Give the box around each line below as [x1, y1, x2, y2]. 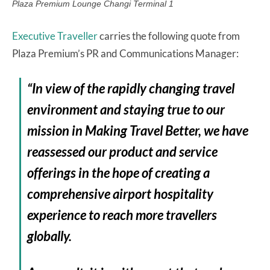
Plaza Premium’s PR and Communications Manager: [12, 46, 239, 60]
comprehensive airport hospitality [27, 185, 214, 202]
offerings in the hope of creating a [27, 164, 210, 181]
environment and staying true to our [27, 101, 225, 118]
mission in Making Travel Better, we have [27, 122, 249, 139]
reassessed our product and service [27, 143, 218, 160]
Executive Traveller [12, 29, 98, 42]
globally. [27, 227, 72, 244]
